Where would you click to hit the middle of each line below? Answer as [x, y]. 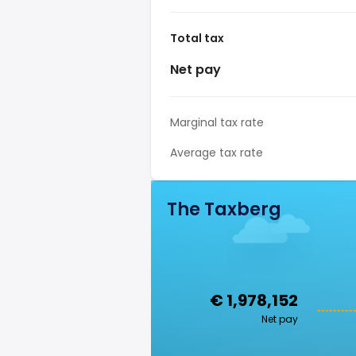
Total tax [197, 38]
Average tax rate [217, 153]
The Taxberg [224, 209]
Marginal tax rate [217, 122]
